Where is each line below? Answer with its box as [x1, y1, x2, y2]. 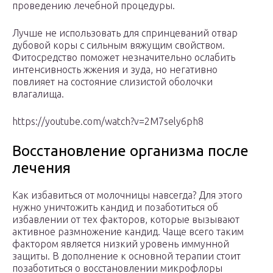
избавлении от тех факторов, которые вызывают [12, 214, 239, 225]
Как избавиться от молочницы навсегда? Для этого [12, 190, 243, 201]
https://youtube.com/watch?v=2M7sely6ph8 [12, 116, 204, 127]
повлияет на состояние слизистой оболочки [12, 76, 213, 88]
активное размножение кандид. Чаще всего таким [12, 226, 244, 238]
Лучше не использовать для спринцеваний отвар [12, 27, 238, 39]
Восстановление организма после [12, 143, 249, 160]
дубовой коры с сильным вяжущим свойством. [12, 40, 225, 51]
